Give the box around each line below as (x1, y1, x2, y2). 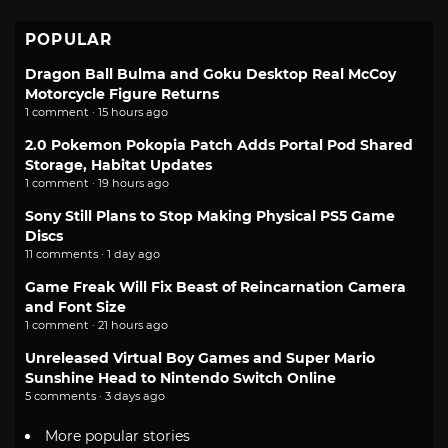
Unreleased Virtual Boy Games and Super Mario (25, 348, 375, 367)
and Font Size (25, 297, 126, 316)
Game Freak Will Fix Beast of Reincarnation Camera (25, 277, 406, 296)
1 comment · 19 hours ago (25, 175, 169, 190)
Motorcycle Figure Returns (25, 84, 219, 103)
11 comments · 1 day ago (25, 246, 160, 261)
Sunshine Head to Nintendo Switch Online (25, 368, 336, 387)
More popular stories (45, 427, 190, 446)
